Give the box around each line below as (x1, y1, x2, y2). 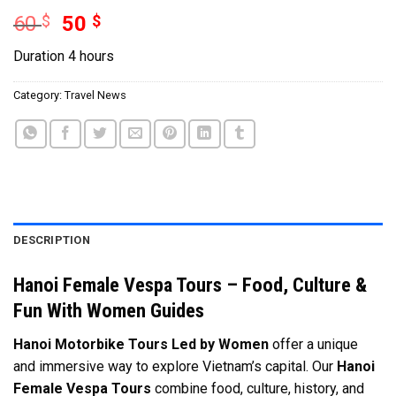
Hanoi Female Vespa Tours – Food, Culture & (13, 272, 367, 296)
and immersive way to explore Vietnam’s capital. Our (13, 357, 337, 375)
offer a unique (269, 335, 358, 353)
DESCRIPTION (13, 232, 90, 247)
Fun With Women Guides (13, 298, 204, 322)
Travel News (65, 88, 126, 102)
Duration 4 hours (13, 47, 118, 65)
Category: (13, 88, 65, 102)
